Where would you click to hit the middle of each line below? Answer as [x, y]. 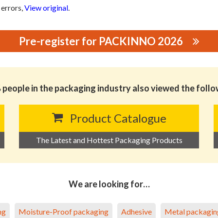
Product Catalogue [118, 118]
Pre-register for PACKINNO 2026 [101, 41]
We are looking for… [109, 184]
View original [46, 7]
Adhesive [136, 211]
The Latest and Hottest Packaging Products [109, 140]
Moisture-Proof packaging [64, 211]
